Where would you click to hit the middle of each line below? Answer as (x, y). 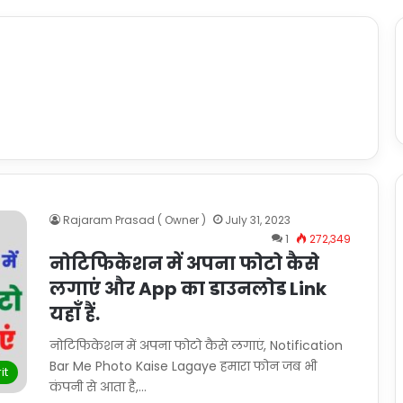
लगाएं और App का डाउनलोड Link (188, 289)
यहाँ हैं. (75, 314)
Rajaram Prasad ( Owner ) (134, 220)
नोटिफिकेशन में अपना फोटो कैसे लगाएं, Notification (196, 345)
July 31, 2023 (258, 220)
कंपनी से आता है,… (98, 387)
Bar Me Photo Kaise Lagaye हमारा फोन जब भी (183, 366)
